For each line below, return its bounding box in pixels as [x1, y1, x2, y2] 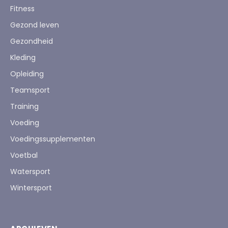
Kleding [10, 52, 36, 63]
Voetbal [10, 150, 38, 160]
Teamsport [10, 85, 50, 95]
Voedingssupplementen [10, 134, 95, 144]
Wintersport [10, 183, 52, 193]
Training [10, 101, 39, 111]
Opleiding [10, 69, 44, 79]
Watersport [10, 166, 50, 177]
